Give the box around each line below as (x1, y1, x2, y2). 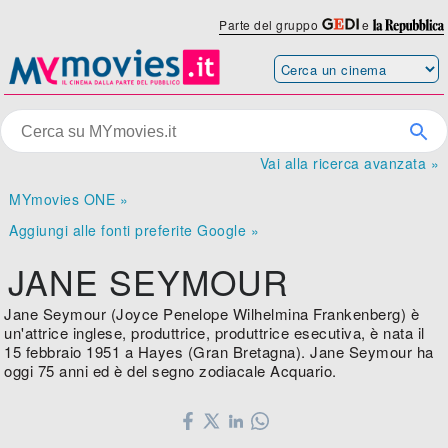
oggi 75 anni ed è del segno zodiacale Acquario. (4, 360, 337, 382)
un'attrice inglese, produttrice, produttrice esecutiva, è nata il (4, 322, 425, 344)
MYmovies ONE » (9, 189, 129, 210)
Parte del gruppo (219, 16, 322, 33)
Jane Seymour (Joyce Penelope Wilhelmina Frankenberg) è (4, 303, 420, 325)
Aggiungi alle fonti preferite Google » (9, 220, 260, 241)
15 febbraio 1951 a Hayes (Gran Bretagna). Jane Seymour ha (4, 341, 434, 363)
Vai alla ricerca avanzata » (259, 153, 439, 174)
